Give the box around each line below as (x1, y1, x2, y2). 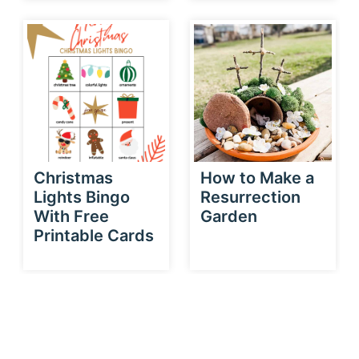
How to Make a (200, 167, 314, 188)
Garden (200, 206, 257, 226)
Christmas (34, 167, 113, 188)
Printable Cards (34, 225, 154, 245)
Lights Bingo (34, 187, 130, 207)
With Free (34, 206, 109, 226)
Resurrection (200, 187, 301, 207)
